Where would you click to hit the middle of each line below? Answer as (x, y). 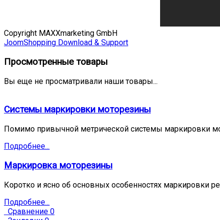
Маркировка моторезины (58, 165)
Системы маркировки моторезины (77, 110)
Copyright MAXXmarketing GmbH (61, 33)
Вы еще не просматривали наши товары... (81, 81)
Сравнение (28, 211)
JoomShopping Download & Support (66, 43)
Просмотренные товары (56, 62)
